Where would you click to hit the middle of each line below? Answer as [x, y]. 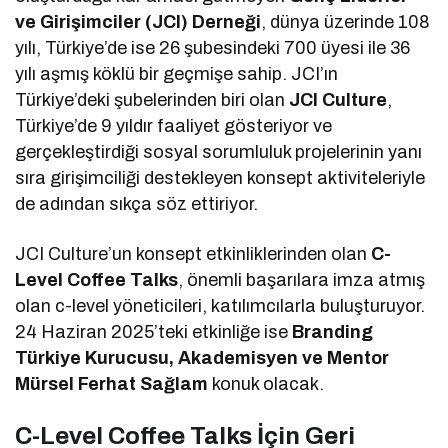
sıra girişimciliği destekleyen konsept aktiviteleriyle [220, 178]
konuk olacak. [266, 384]
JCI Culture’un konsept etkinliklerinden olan [193, 254]
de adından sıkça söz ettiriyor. [137, 204]
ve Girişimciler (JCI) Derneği [138, 22]
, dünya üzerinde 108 [346, 22]
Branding [333, 332]
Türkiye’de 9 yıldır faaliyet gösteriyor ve [174, 126]
